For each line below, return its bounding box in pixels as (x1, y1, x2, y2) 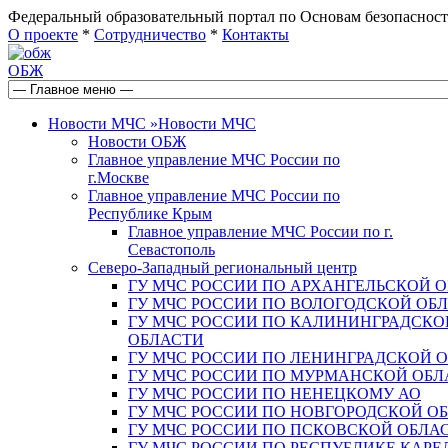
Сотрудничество (94, 26, 206, 43)
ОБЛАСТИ (128, 331, 204, 348)
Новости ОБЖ (88, 133, 186, 150)
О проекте (8, 26, 78, 43)
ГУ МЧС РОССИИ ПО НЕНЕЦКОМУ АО (128, 385, 421, 402)
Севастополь (128, 241, 215, 258)
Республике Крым (88, 205, 212, 222)
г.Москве (88, 169, 149, 186)
